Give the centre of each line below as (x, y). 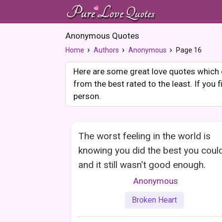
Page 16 (189, 50)
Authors (106, 50)
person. (87, 96)
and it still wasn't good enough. (142, 165)
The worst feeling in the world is (144, 136)
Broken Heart (154, 200)
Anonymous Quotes (102, 36)
